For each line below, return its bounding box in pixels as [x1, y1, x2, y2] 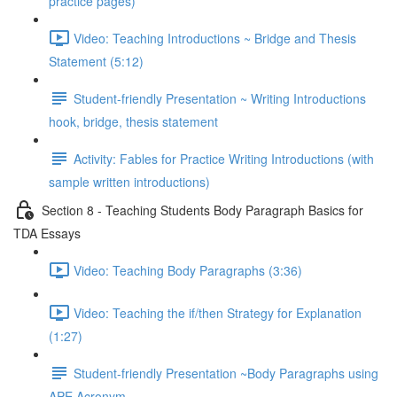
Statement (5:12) [49, 52, 144, 70]
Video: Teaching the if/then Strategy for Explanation [74, 303, 362, 322]
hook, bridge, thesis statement [49, 113, 218, 130]
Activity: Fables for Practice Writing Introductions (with [74, 149, 374, 167]
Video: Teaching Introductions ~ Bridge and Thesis [74, 28, 356, 47]
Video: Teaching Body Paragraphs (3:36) [74, 261, 302, 279]
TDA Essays [13, 224, 81, 242]
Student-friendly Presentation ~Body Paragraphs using [74, 363, 378, 382]
